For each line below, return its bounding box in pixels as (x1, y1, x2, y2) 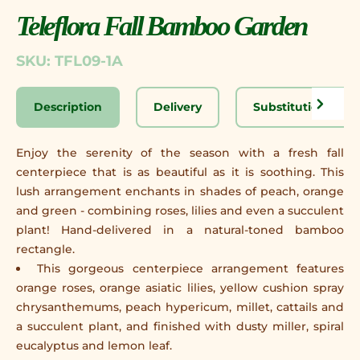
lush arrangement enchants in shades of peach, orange (16, 184, 344, 198)
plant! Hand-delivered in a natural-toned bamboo (16, 223, 344, 237)
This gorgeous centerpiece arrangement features (37, 261, 345, 276)
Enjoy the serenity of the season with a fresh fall (16, 145, 344, 160)
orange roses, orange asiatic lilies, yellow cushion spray (16, 280, 344, 295)
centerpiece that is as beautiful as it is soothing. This (16, 165, 344, 179)
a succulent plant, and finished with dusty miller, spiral (16, 319, 344, 333)
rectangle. (16, 242, 75, 256)
